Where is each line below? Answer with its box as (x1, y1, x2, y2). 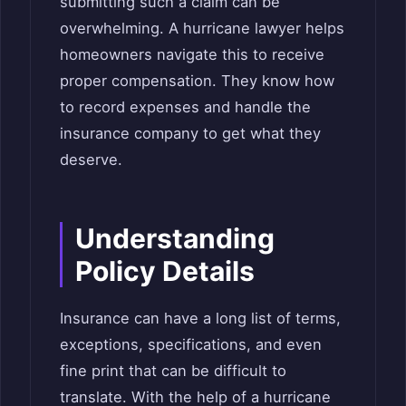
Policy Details (75, 254, 255, 287)
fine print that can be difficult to (60, 361, 286, 380)
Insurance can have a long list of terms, (60, 308, 341, 327)
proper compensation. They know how (60, 71, 334, 90)
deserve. (60, 150, 122, 169)
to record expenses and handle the (60, 97, 311, 116)
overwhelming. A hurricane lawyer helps (60, 18, 344, 37)
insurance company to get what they (60, 123, 321, 142)
